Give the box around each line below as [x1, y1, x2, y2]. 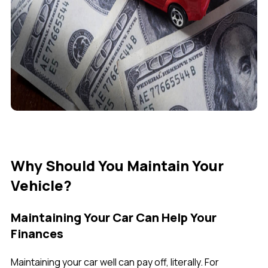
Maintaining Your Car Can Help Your [11, 209, 217, 226]
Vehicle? [11, 175, 72, 196]
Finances [11, 226, 63, 242]
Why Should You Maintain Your [11, 156, 224, 176]
